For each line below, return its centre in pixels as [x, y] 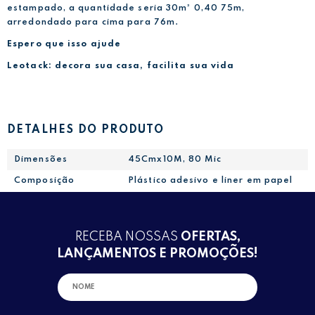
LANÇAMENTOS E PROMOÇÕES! [157, 253]
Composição [44, 181]
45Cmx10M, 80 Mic [175, 160]
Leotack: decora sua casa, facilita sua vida [121, 66]
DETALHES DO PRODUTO [86, 130]
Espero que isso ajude [64, 44]
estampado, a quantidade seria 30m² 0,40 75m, [126, 8]
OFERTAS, [210, 237]
